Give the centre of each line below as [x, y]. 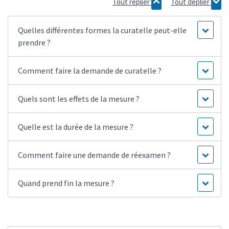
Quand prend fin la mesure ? [66, 183]
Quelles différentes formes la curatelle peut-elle [102, 30]
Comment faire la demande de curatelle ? [90, 70]
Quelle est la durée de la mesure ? [76, 127]
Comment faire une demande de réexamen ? [95, 155]
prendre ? [35, 42]
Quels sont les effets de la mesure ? [79, 98]
